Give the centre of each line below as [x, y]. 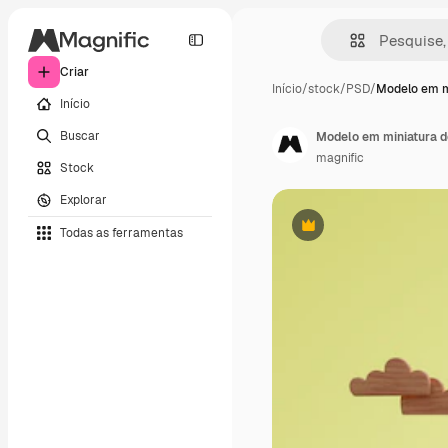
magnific [340, 158]
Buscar [80, 135]
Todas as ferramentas [121, 232]
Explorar [83, 199]
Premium [332, 232]
